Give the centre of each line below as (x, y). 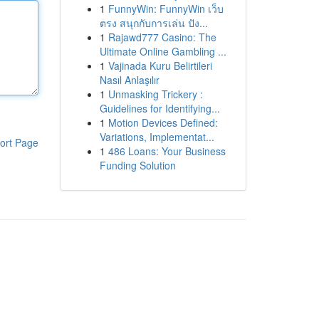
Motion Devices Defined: (163, 122)
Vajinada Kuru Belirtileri (160, 66)
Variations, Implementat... (157, 137)
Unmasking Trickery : (155, 94)
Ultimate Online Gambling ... (163, 51)
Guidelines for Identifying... (159, 108)
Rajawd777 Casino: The (162, 37)
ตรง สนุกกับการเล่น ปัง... (153, 23)
